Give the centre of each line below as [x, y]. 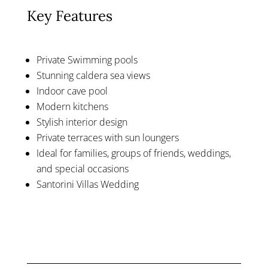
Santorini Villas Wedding [87, 185]
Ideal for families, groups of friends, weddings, [133, 153]
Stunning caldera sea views [93, 76]
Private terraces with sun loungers [107, 138]
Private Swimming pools [87, 60]
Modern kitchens [72, 107]
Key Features [69, 16]
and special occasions [82, 169]
